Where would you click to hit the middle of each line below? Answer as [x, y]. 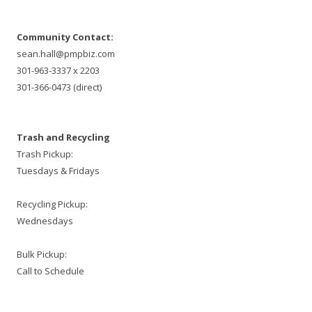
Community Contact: [65, 37]
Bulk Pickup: [42, 255]
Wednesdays [45, 221]
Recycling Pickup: [52, 204]
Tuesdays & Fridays [58, 171]
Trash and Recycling [63, 138]
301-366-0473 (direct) [59, 87]
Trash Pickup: [45, 154]
